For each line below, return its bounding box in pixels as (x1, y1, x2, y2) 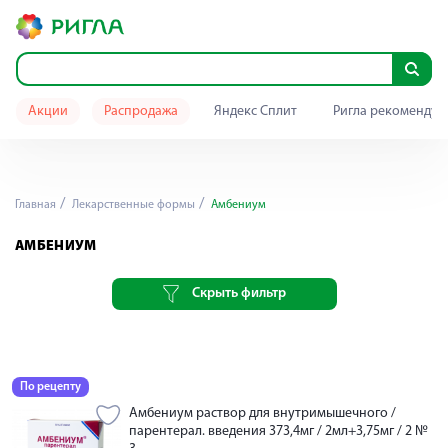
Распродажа (104, 104, 178, 119)
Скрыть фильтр (191, 286, 286, 301)
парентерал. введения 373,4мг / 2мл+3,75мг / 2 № (129, 424, 428, 439)
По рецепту (20, 381, 81, 393)
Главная (15, 199, 56, 211)
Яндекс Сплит (214, 104, 297, 119)
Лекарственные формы (69, 199, 195, 211)
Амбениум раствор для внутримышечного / (129, 406, 396, 421)
